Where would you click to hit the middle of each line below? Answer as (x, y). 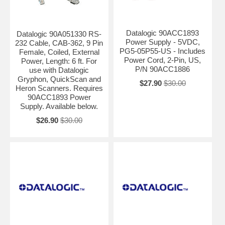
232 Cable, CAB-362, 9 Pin (59, 43)
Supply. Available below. (59, 106)
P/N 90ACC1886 (163, 69)
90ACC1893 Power (59, 97)
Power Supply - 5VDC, (162, 42)
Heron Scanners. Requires (59, 88)
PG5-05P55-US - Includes (163, 51)
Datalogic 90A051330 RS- (59, 34)
